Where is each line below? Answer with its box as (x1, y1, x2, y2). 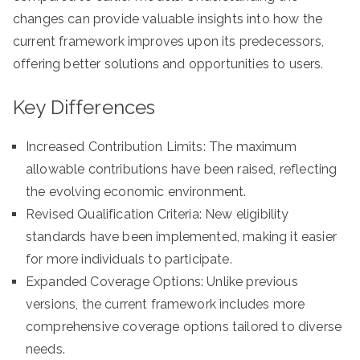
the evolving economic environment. (26, 184, 247, 199)
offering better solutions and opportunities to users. (13, 56, 324, 72)
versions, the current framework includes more (26, 297, 305, 312)
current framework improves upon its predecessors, (13, 34, 324, 49)
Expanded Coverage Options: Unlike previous (26, 274, 298, 289)
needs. (26, 342, 65, 357)
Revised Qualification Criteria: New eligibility (26, 207, 289, 222)
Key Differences (13, 96, 156, 119)
